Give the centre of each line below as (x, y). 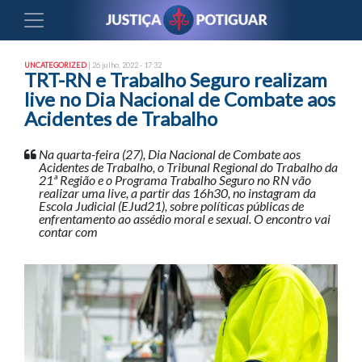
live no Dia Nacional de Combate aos (180, 99)
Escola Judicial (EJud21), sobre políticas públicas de (171, 206)
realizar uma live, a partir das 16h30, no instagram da (177, 193)
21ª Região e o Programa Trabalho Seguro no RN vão (175, 180)
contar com (68, 232)
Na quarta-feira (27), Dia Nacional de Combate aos (170, 154)
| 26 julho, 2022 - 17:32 (124, 65)
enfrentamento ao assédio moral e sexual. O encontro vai (185, 219)
